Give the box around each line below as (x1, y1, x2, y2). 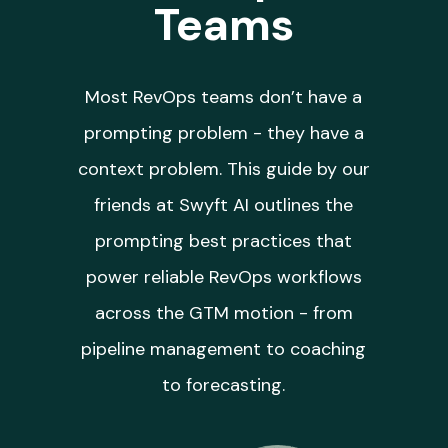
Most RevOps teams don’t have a (85, 85, 363, 110)
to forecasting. (162, 373, 286, 398)
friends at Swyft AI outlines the (94, 193, 354, 218)
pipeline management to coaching (81, 337, 367, 362)
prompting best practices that (95, 229, 353, 254)
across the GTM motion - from (94, 301, 353, 326)
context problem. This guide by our (77, 157, 370, 182)
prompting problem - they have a (83, 121, 364, 146)
